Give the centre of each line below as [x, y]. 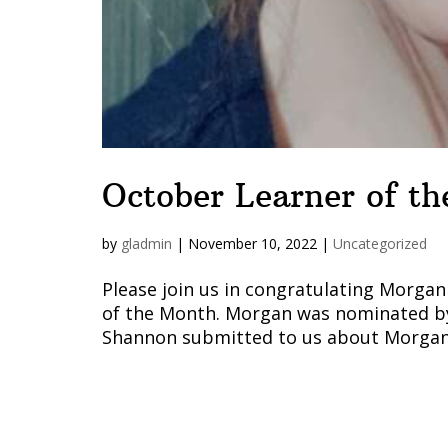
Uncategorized [380, 244]
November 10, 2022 [252, 244]
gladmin [146, 244]
